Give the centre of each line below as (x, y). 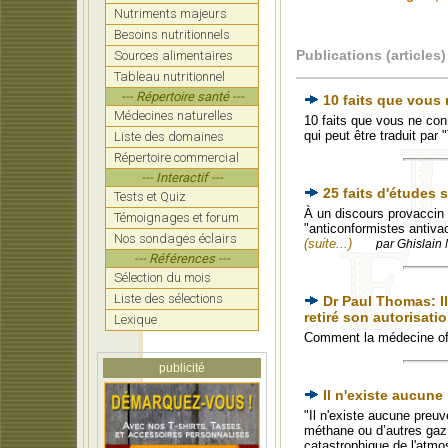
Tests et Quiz (150, 196)
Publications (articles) (371, 55)
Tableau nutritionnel (169, 76)
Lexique (135, 319)
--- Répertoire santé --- (182, 96)
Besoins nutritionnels (172, 34)
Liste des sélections (168, 298)
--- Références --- (182, 258)
